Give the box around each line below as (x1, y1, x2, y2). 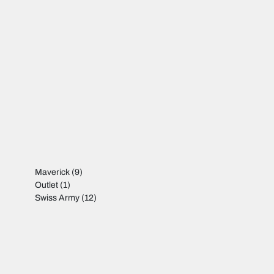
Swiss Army (35, 193, 80, 203)
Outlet (35, 180, 59, 190)
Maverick (35, 168, 70, 177)
